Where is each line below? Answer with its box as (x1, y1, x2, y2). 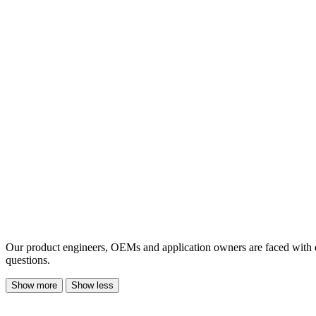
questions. (6, 253, 50, 266)
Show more (11, 279, 57, 291)
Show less (71, 279, 114, 291)
